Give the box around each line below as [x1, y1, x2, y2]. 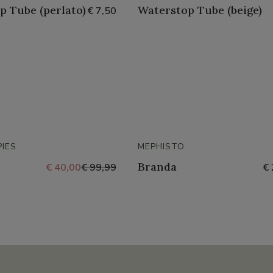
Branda [137, 160, 177, 174]
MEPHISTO [137, 141, 185, 152]
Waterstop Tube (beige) [137, 3, 262, 17]
